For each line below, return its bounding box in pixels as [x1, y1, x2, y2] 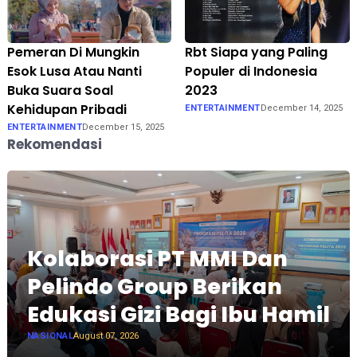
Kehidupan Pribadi [6, 100, 127, 120]
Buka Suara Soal [6, 81, 113, 100]
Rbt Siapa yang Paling [185, 43, 328, 62]
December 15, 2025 [82, 122, 165, 133]
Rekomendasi [6, 135, 102, 155]
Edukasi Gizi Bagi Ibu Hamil [26, 299, 330, 329]
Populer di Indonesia [185, 62, 318, 81]
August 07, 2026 [73, 330, 139, 341]
